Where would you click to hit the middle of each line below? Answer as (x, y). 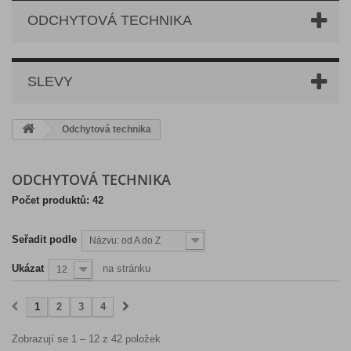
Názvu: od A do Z (125, 240)
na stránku (127, 268)
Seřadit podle (44, 239)
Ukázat (28, 268)
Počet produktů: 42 (58, 200)
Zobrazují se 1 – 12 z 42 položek (86, 338)
